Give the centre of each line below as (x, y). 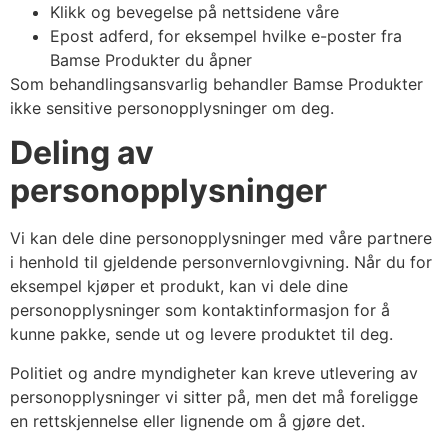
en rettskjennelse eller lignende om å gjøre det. (187, 420)
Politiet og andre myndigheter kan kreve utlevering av (214, 372)
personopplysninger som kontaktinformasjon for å (200, 310)
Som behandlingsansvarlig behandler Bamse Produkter (216, 83)
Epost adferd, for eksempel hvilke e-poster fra (226, 35)
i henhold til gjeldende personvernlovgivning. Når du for (221, 262)
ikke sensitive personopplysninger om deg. (172, 107)
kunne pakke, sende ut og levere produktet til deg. (204, 334)
